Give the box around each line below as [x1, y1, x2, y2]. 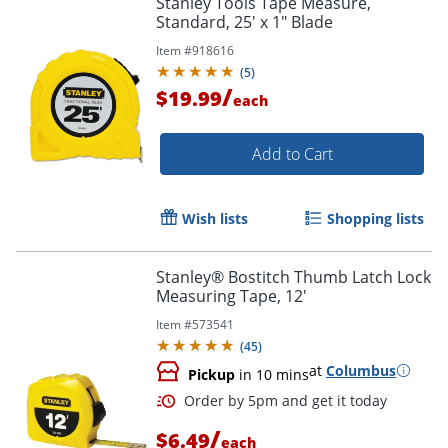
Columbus [326, 360, 396, 380]
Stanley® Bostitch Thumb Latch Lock [156, 265, 431, 288]
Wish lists [182, 208, 248, 228]
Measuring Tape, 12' [156, 284, 307, 307]
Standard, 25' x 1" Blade [156, 10, 333, 33]
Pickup [188, 364, 235, 384]
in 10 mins [235, 364, 309, 384]
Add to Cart [251, 142, 333, 165]
